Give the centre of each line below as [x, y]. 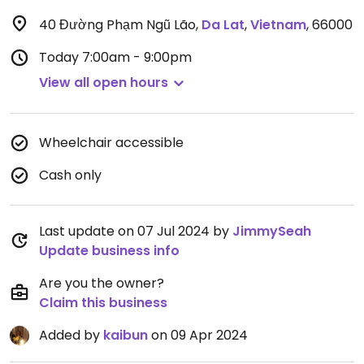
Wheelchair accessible [111, 143]
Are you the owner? [102, 283]
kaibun [126, 335]
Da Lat [223, 25]
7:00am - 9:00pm [137, 57]
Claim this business [103, 303]
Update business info [109, 251]
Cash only [70, 175]
